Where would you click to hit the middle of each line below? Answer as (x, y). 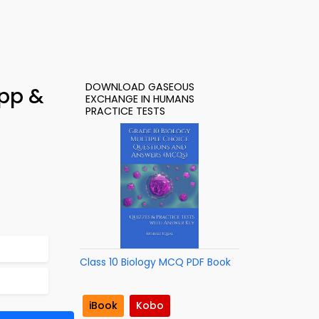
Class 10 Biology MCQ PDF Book (155, 262)
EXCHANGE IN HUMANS (140, 99)
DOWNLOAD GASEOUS (140, 87)
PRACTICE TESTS (125, 111)
